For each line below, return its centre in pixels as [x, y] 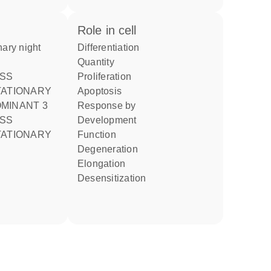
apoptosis [103, 91]
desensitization [116, 178]
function [100, 135]
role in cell [111, 30]
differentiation [112, 47]
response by [110, 106]
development [111, 120]
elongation [105, 164]
